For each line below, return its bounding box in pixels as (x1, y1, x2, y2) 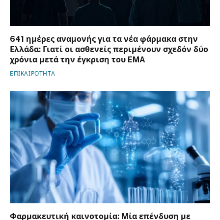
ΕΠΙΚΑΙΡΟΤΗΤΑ (10, 70, 55, 77)
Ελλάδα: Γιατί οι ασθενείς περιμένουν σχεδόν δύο (10, 44, 208, 54)
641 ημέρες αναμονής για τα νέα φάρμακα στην (10, 34, 198, 44)
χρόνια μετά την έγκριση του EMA (10, 55, 145, 64)
